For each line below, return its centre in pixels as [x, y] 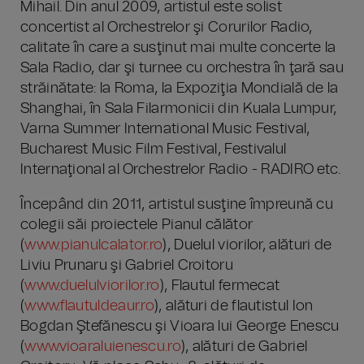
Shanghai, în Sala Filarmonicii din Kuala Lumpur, [179, 109]
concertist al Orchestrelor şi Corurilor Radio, [167, 28]
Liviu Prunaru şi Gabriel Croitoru [127, 266]
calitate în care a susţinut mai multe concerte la [178, 48]
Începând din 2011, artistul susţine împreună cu [177, 205]
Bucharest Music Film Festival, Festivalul [154, 149]
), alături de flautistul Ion [234, 306]
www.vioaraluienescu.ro [103, 347]
